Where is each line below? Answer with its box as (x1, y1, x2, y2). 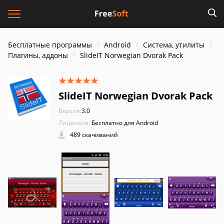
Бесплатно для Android (91, 118, 158, 127)
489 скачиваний (68, 130, 118, 139)
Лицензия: (58, 118, 90, 127)
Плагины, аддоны (8, 50, 68, 60)
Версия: (58, 106, 81, 115)
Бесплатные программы (8, 40, 92, 49)
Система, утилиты (143, 40, 204, 49)
